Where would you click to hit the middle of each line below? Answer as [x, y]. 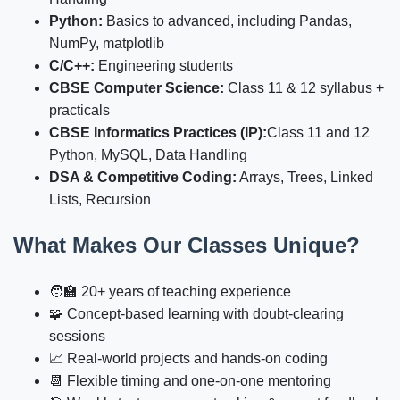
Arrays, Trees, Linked [305, 178]
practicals [79, 111]
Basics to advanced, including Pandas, [227, 21]
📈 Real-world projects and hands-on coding [188, 359]
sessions [77, 337]
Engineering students [164, 66]
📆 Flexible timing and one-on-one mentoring [190, 381]
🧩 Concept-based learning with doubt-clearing [196, 314]
